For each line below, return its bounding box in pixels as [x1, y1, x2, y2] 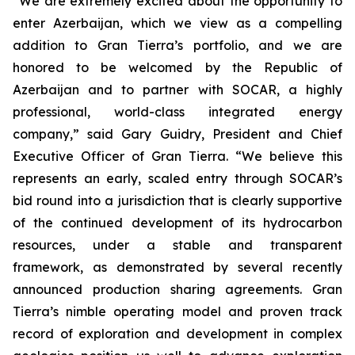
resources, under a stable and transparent [13, 237, 342, 253]
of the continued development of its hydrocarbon [13, 215, 342, 231]
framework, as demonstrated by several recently [13, 259, 342, 275]
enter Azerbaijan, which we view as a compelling [13, 15, 342, 31]
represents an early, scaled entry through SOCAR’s [13, 170, 342, 186]
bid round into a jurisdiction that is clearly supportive [13, 193, 342, 208]
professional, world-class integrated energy [13, 104, 342, 120]
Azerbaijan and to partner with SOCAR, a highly [13, 82, 342, 97]
